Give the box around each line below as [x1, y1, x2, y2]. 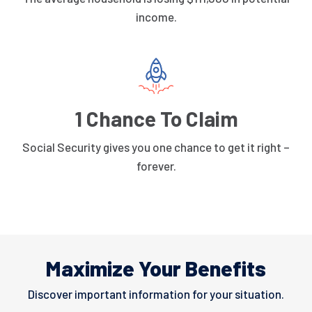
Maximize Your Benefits [46, 254, 266, 281]
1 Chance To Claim [74, 105, 238, 131]
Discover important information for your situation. [28, 287, 284, 302]
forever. [136, 158, 176, 173]
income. [135, 10, 177, 24]
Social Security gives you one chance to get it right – [22, 139, 290, 154]
